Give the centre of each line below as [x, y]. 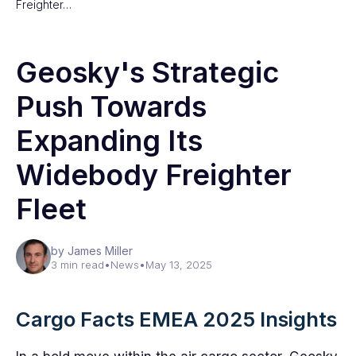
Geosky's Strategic [147, 72]
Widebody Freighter [154, 175]
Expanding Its [109, 141]
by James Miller [92, 251]
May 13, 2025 [179, 265]
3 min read [77, 265]
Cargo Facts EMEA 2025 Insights [176, 319]
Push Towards [111, 106]
